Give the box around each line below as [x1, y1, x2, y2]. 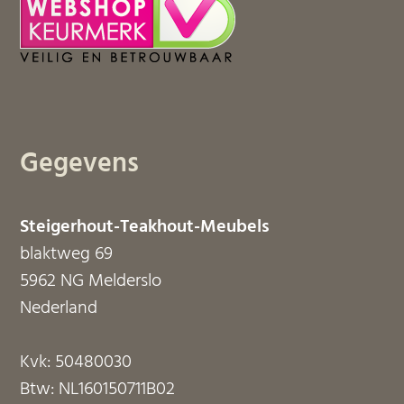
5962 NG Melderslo [20, 267, 162, 296]
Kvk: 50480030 [20, 348, 133, 377]
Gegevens [20, 142, 140, 186]
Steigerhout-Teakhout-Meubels [20, 213, 271, 242]
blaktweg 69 [20, 240, 114, 269]
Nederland [20, 294, 98, 323]
